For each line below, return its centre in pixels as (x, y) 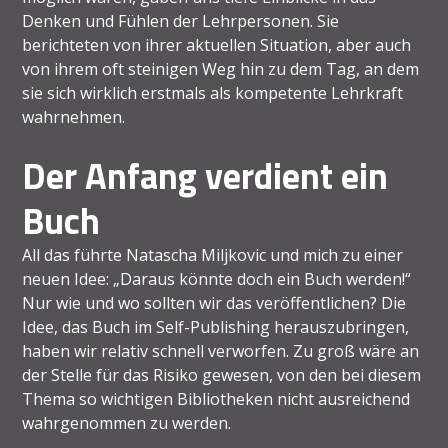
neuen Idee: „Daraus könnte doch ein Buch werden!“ (217, 279)
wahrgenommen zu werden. (127, 423)
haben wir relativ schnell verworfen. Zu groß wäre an (221, 351)
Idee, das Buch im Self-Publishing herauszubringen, (216, 327)
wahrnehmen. (74, 117)
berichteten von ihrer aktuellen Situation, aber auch (217, 45)
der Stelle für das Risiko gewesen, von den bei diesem (222, 375)
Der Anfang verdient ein (205, 176)
